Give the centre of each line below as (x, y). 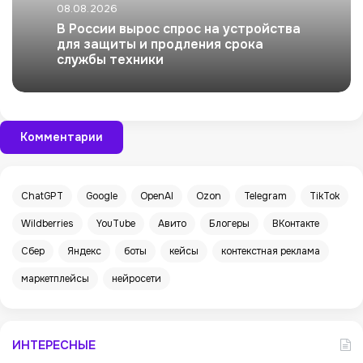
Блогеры (229, 224)
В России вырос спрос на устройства (179, 29)
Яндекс (84, 252)
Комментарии (62, 137)
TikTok (325, 196)
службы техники (110, 60)
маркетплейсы (55, 279)
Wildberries (47, 224)
